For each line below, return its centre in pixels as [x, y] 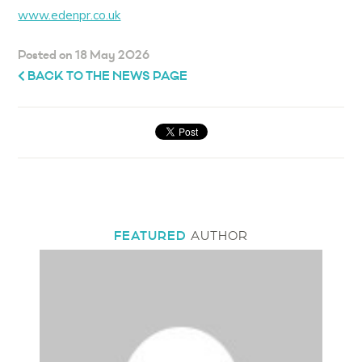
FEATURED [150, 237]
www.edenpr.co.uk [69, 15]
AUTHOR [218, 236]
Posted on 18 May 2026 [84, 56]
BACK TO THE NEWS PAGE [107, 77]
